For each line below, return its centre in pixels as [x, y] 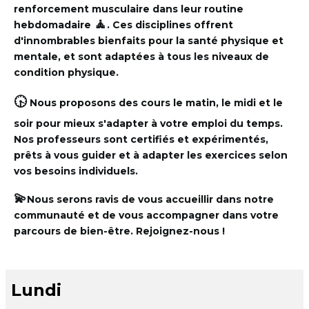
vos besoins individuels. [76, 171]
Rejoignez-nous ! [180, 231]
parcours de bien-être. [75, 231]
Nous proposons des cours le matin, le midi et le [155, 102]
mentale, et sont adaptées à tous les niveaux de [141, 56]
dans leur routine [197, 9]
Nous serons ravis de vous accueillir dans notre [150, 200]
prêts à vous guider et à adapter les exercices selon [151, 155]
